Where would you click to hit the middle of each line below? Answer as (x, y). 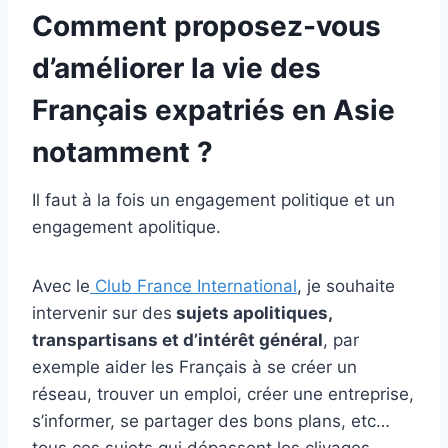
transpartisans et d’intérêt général (177, 340)
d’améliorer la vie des (176, 68)
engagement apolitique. (126, 227)
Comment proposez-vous (206, 26)
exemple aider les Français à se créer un (194, 367)
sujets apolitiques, (252, 313)
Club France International (193, 286)
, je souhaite (346, 286)
